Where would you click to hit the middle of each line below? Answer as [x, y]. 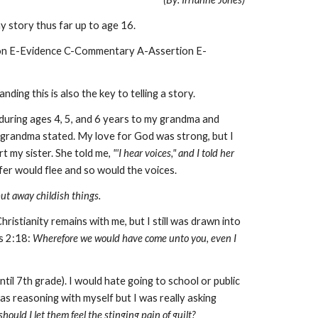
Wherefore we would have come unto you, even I [134, 238]
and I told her [206, 153]
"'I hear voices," [143, 153]
